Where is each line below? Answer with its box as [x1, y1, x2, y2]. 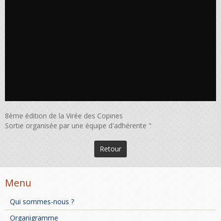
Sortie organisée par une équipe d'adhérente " [5, 120, 151, 130]
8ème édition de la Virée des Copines [5, 110, 123, 120]
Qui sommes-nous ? [10, 196, 74, 206]
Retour [99, 144, 121, 153]
